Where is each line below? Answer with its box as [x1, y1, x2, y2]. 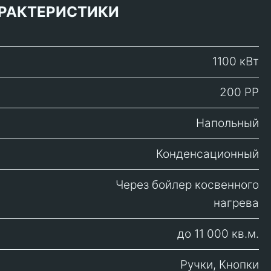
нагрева [214, 196, 259, 210]
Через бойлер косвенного [116, 178, 259, 192]
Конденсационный [156, 147, 259, 161]
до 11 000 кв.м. [177, 227, 259, 241]
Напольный [196, 116, 259, 130]
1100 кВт [212, 54, 259, 68]
